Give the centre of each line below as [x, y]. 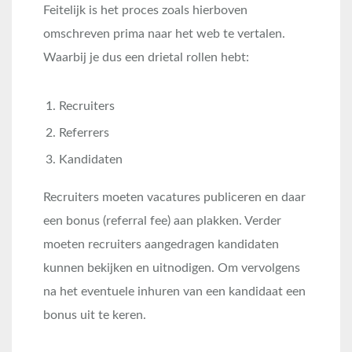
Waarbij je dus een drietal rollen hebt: [146, 57]
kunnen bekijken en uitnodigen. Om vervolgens [172, 268]
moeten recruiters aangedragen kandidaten [161, 244]
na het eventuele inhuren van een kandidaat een [174, 291]
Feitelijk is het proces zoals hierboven [145, 10]
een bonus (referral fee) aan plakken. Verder [162, 221]
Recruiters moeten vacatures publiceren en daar [174, 197]
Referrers [84, 133]
